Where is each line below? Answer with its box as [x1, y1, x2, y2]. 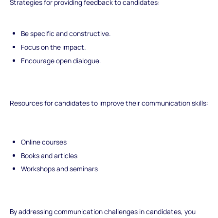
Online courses [21, 137, 67, 146]
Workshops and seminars [21, 164, 98, 174]
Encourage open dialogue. [21, 55, 101, 65]
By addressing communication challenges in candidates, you [9, 206, 196, 216]
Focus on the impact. [21, 42, 86, 52]
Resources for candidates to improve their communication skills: [9, 98, 208, 108]
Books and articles [21, 150, 78, 160]
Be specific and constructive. [21, 28, 111, 38]
